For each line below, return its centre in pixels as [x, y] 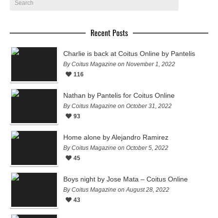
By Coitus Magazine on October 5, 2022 [116, 148]
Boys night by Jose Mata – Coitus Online [126, 179]
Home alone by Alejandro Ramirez [116, 137]
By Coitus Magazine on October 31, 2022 [118, 106]
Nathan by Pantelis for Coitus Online [119, 95]
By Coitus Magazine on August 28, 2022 [116, 190]
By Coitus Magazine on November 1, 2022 [119, 64]
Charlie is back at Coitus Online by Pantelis [129, 53]
